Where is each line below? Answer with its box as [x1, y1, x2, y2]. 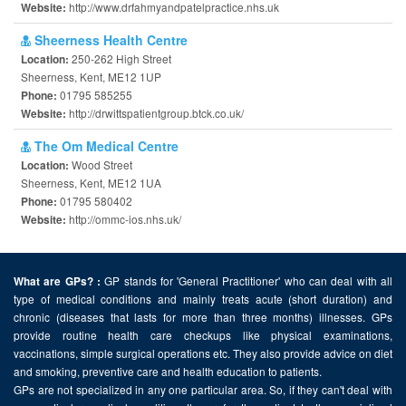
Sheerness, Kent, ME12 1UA [21, 175, 161, 190]
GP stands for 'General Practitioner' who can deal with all [100, 273, 393, 288]
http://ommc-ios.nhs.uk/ [69, 211, 181, 227]
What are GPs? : [14, 274, 101, 289]
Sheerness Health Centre [31, 31, 188, 49]
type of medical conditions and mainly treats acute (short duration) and [14, 291, 392, 306]
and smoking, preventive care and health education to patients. [14, 363, 322, 379]
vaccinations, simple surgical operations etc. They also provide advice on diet [14, 345, 392, 361]
